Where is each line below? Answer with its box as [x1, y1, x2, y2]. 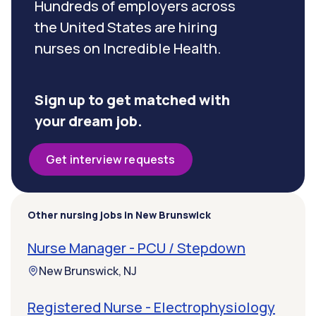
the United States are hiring [35, 18, 217, 37]
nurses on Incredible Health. [35, 39, 221, 59]
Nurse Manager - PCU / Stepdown [28, 238, 245, 258]
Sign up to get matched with [35, 90, 230, 110]
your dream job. [35, 111, 142, 131]
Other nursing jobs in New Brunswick [28, 208, 211, 222]
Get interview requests [46, 152, 176, 168]
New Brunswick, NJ [39, 263, 137, 279]
